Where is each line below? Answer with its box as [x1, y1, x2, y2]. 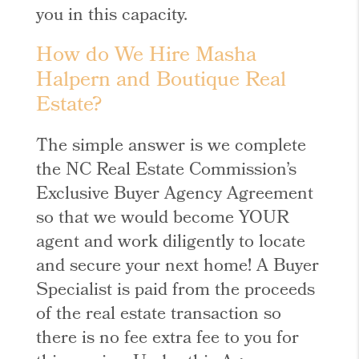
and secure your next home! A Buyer [36, 252, 320, 282]
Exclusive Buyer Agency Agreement [36, 180, 314, 210]
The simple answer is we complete [36, 132, 307, 162]
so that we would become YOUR [36, 204, 290, 234]
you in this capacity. [36, 2, 188, 31]
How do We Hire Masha [36, 39, 257, 75]
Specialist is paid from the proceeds [36, 276, 316, 306]
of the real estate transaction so [36, 301, 282, 330]
